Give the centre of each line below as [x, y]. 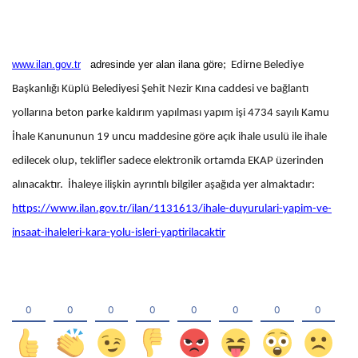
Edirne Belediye [267, 65]
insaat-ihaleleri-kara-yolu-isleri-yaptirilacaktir [119, 233]
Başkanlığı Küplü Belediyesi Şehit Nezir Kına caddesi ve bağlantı [160, 89]
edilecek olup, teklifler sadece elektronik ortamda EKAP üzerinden [168, 161]
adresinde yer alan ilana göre [152, 64]
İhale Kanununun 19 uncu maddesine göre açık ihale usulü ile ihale [169, 137]
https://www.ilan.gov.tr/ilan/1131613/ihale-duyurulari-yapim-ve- [172, 209]
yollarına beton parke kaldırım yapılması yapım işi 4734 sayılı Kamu [171, 113]
